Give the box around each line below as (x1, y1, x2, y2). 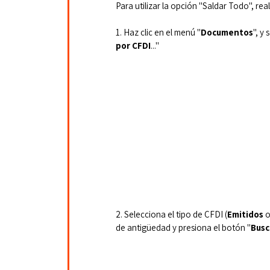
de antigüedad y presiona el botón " (116, 221, 251, 233)
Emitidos (227, 208, 265, 220)
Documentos (201, 27, 253, 39)
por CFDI (116, 40, 151, 52)
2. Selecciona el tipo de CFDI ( (116, 208, 227, 220)
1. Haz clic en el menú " (116, 27, 201, 39)
